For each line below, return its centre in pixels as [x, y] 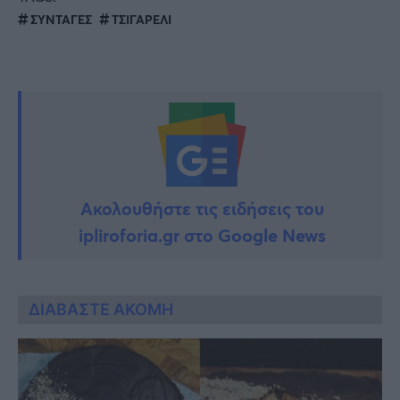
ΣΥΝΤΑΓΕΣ [61, 19]
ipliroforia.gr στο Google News [202, 235]
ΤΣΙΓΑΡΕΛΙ [142, 19]
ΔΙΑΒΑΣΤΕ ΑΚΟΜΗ [101, 309]
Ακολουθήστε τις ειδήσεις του [202, 208]
